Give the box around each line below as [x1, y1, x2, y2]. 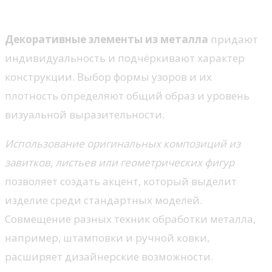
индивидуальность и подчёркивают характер [5, 50, 245, 65]
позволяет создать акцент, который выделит [5, 174, 237, 188]
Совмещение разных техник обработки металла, [5, 211, 256, 226]
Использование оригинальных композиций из [5, 136, 240, 151]
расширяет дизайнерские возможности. [5, 249, 213, 263]
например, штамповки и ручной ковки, [5, 230, 209, 245]
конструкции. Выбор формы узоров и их [5, 69, 212, 84]
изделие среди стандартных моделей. [5, 192, 202, 207]
